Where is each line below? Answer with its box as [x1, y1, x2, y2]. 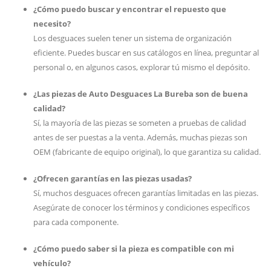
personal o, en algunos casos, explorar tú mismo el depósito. [33, 62, 250, 73]
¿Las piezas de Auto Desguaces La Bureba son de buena [33, 88, 248, 99]
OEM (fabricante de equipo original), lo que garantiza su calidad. [33, 146, 261, 157]
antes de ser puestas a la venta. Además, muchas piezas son [33, 132, 247, 143]
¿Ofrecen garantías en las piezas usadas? [33, 173, 192, 184]
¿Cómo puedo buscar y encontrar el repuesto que [33, 4, 226, 15]
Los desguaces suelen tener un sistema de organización [33, 33, 232, 44]
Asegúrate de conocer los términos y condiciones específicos [33, 202, 250, 213]
